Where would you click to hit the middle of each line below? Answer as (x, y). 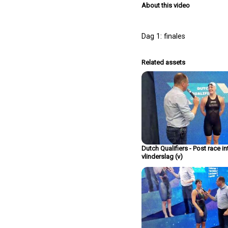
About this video (166, 5)
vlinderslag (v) (162, 156)
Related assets (164, 62)
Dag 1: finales (164, 36)
